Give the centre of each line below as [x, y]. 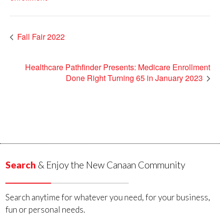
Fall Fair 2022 [40, 37]
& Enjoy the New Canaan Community [111, 165]
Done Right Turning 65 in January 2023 [135, 78]
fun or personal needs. [45, 209]
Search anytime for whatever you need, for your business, [108, 197]
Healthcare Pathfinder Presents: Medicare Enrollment [118, 67]
